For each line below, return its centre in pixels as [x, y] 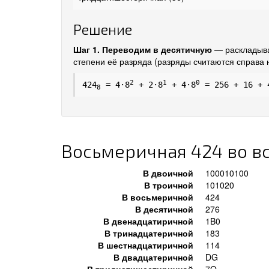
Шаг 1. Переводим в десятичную [143, 49]
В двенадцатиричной [148, 221]
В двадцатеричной [153, 257]
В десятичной [164, 209]
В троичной [169, 185]
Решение [103, 29]
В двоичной [168, 173]
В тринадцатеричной [149, 233]
